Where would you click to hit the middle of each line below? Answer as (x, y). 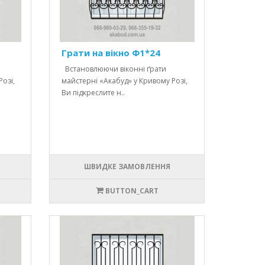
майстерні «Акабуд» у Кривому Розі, (125, 81)
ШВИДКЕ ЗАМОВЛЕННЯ (127, 167)
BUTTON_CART (132, 191)
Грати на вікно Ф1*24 (111, 53)
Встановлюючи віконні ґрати (114, 69)
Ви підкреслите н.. (93, 93)
